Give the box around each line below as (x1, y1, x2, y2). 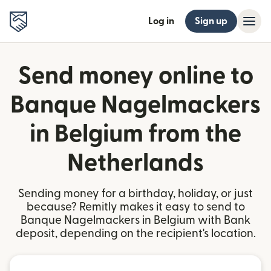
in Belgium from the (30, 122, 241, 146)
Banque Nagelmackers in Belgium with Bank (21, 215, 250, 226)
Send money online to (18, 64, 253, 88)
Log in (148, 16, 174, 26)
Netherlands (67, 151, 204, 175)
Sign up (195, 16, 227, 26)
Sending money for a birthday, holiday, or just (18, 188, 253, 200)
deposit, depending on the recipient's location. (15, 228, 256, 240)
